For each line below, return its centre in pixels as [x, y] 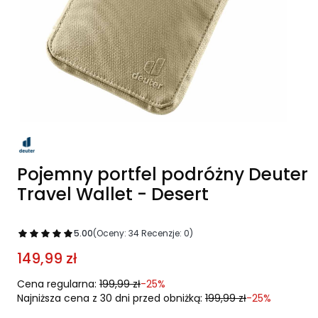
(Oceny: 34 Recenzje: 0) [143, 233]
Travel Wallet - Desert [113, 194]
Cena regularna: [57, 284]
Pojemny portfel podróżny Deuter [163, 174]
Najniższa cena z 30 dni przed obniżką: [110, 298]
